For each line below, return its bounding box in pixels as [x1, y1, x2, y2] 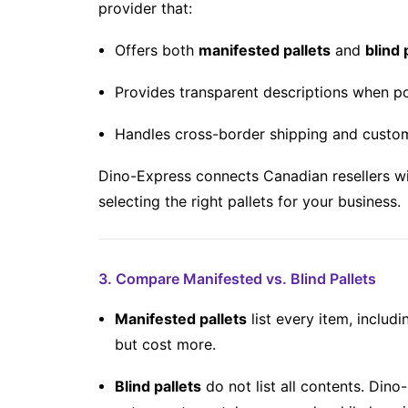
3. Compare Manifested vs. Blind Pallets [98, 270, 376, 288]
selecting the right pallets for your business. [98, 192, 401, 210]
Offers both [115, 41, 199, 59]
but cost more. [115, 335, 216, 353]
